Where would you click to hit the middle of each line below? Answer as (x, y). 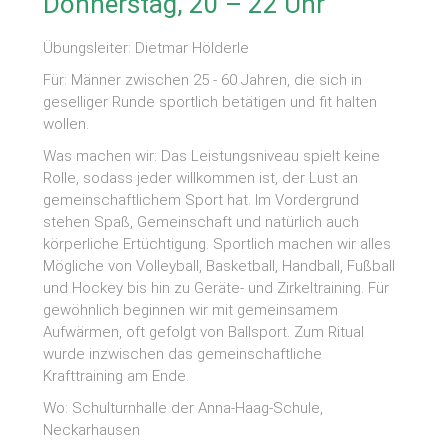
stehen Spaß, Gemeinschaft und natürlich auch (201, 221)
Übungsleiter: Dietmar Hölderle (146, 47)
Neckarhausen (92, 429)
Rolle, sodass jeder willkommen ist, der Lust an (201, 177)
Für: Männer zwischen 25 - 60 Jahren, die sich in (203, 79)
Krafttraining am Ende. (116, 375)
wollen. (66, 123)
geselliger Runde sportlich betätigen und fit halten (210, 101)
